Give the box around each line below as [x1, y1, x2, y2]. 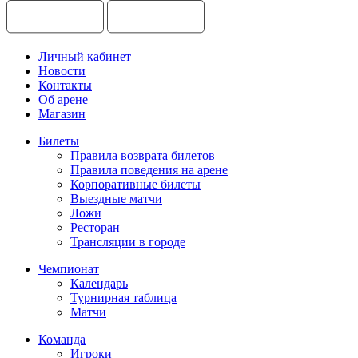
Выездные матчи [70, 191, 162, 205]
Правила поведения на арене [70, 162, 228, 177]
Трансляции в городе [70, 234, 185, 249]
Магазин [38, 106, 86, 121]
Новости [38, 63, 86, 78]
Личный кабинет [38, 49, 131, 63]
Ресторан [70, 220, 120, 234]
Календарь [70, 276, 128, 290]
